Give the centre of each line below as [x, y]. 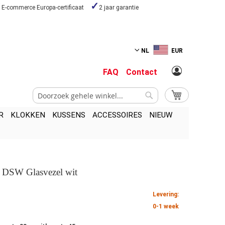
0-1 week [166, 207]
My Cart [192, 93]
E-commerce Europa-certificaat [43, 8]
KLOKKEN [28, 115]
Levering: [166, 195]
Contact [142, 72]
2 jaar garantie [119, 8]
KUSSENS [69, 115]
